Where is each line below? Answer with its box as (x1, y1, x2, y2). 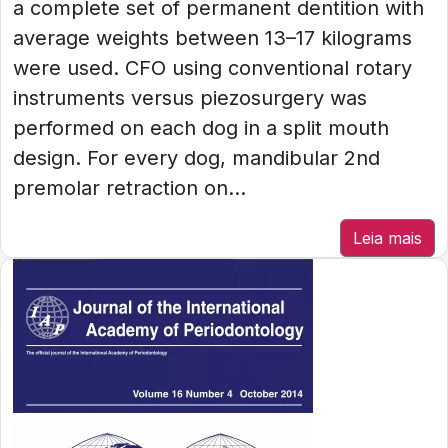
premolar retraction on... (13, 176, 246, 200)
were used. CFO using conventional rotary (13, 56, 412, 80)
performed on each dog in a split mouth (13, 116, 389, 140)
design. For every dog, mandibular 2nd (13, 146, 380, 170)
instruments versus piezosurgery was (13, 86, 367, 110)
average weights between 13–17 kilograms (13, 26, 412, 50)
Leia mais (353, 228, 422, 248)
